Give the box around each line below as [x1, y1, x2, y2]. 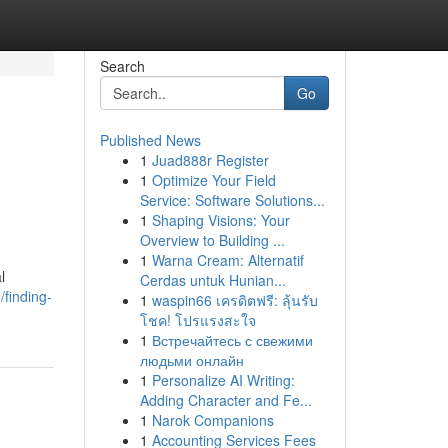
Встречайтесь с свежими [151, 330, 313, 350]
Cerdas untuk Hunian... [139, 270, 286, 290]
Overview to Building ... [139, 230, 285, 250]
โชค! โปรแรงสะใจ [139, 310, 256, 330]
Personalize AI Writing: [151, 370, 295, 390]
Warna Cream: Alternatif [151, 250, 304, 270]
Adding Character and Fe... [139, 390, 312, 410]
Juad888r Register [151, 150, 269, 170]
